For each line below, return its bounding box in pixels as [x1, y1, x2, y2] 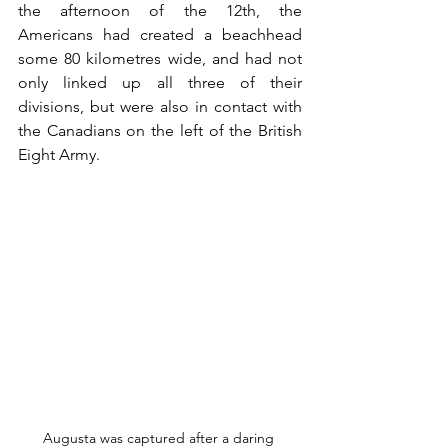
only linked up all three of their [18, 72, 302, 92]
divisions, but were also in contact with [18, 96, 302, 116]
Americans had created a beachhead [18, 24, 302, 44]
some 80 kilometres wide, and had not [18, 48, 302, 68]
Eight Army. [18, 144, 100, 164]
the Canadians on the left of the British [18, 120, 302, 140]
